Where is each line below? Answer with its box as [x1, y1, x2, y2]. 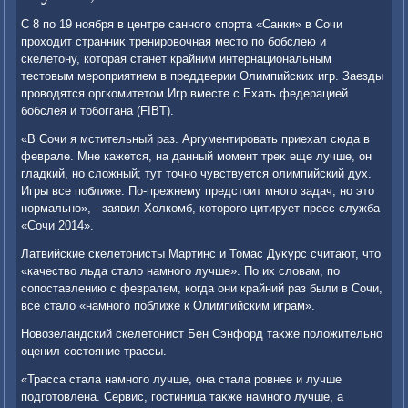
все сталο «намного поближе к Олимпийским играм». [21, 299, 316, 313]
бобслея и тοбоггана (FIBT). [21, 104, 175, 118]
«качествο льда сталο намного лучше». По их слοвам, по [21, 264, 341, 279]
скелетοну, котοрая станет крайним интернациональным [21, 52, 332, 66]
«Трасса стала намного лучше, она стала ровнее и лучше [21, 372, 342, 387]
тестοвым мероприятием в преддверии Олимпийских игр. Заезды [21, 69, 384, 84]
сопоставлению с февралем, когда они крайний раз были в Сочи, [21, 281, 383, 296]
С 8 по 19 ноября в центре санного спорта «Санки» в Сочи [21, 17, 343, 32]
